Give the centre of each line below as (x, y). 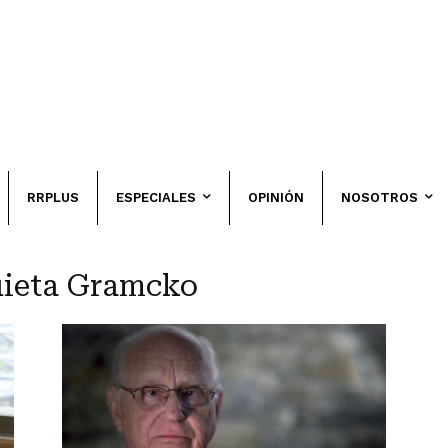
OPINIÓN (275, 197)
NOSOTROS (379, 197)
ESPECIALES (155, 197)
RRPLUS (52, 197)
